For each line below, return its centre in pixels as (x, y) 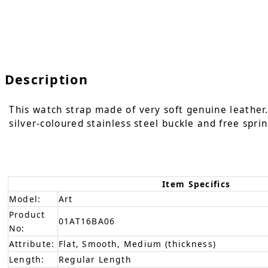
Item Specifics (197, 184)
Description (46, 80)
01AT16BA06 (87, 221)
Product (27, 214)
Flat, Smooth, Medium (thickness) (137, 243)
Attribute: (32, 243)
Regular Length (95, 259)
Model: (25, 199)
